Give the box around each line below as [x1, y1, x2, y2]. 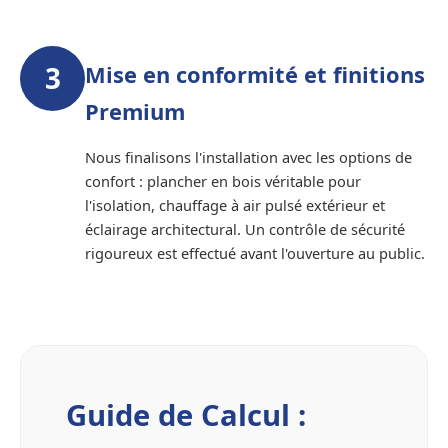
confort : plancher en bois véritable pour [85, 171, 361, 192]
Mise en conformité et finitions [85, 60, 425, 90]
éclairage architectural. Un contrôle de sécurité [85, 219, 405, 240]
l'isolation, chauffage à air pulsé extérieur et [85, 195, 385, 216]
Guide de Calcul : [66, 395, 306, 436]
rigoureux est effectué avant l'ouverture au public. [85, 243, 425, 264]
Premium [85, 97, 185, 127]
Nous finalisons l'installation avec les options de [85, 147, 412, 168]
